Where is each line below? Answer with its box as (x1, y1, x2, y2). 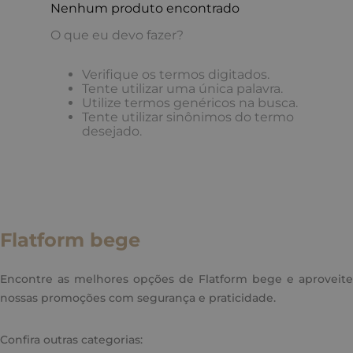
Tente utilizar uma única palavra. (82, 81, 283, 96)
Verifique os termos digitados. (82, 67, 269, 82)
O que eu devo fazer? (50, 28, 184, 43)
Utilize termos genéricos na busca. (82, 95, 298, 110)
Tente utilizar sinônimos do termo (82, 110, 294, 124)
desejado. (82, 124, 142, 139)
